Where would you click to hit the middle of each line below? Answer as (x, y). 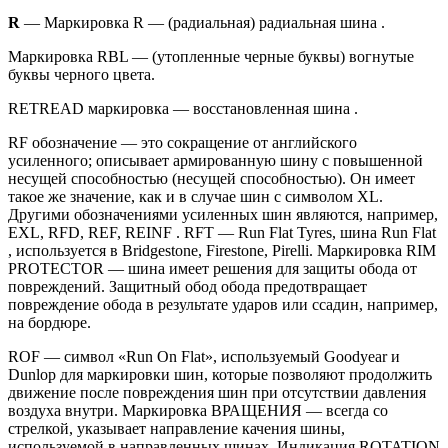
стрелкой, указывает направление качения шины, (176, 428)
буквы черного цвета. (81, 74)
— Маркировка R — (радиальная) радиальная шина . (202, 22)
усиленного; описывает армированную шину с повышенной (215, 160)
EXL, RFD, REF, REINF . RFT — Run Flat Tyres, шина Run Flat (222, 232)
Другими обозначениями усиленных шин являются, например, (223, 214)
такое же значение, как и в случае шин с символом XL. (195, 196)
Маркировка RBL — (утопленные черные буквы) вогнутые (211, 56)
